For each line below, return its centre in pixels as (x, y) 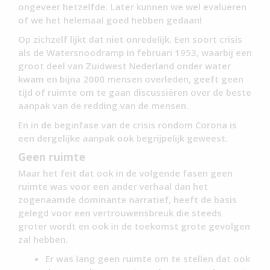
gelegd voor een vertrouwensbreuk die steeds (120, 213)
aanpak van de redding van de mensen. (103, 106)
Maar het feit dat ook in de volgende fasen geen (125, 173)
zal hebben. (43, 240)
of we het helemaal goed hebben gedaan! (110, 20)
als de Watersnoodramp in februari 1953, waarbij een (135, 53)
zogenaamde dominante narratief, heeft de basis (127, 200)
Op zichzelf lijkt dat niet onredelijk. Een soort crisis (130, 39)
